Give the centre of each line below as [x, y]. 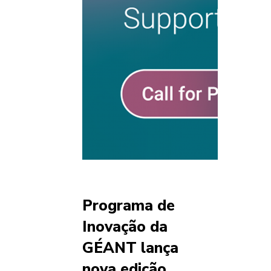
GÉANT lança [130, 248]
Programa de [129, 206]
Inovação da [125, 227]
